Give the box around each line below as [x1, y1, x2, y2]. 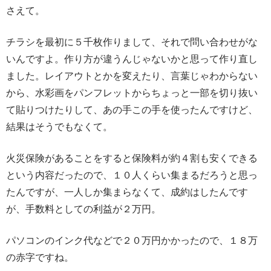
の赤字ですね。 [6, 251, 74, 263]
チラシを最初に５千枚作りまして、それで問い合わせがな [6, 36, 258, 47]
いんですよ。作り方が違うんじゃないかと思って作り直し [6, 53, 258, 64]
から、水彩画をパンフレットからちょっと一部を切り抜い [6, 87, 258, 98]
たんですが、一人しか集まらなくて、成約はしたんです [6, 186, 248, 197]
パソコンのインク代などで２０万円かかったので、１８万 [6, 234, 258, 246]
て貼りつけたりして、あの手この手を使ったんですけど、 [6, 103, 258, 115]
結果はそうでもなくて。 [6, 120, 113, 132]
